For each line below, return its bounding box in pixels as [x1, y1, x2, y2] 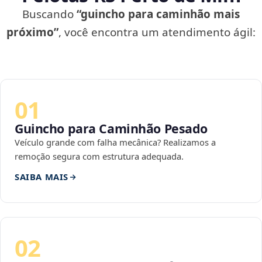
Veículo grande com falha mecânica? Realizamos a [15, 136, 216, 149]
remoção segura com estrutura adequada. [15, 150, 184, 163]
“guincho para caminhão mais [77, 6, 240, 22]
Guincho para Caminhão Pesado [15, 120, 208, 137]
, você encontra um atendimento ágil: [58, 25, 256, 40]
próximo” [6, 25, 58, 40]
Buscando [22, 6, 77, 22]
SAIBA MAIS [15, 171, 68, 183]
